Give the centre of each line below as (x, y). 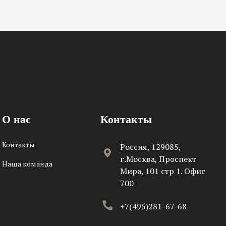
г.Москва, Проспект (158, 159)
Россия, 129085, (150, 147)
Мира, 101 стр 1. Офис (162, 171)
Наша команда (27, 163)
